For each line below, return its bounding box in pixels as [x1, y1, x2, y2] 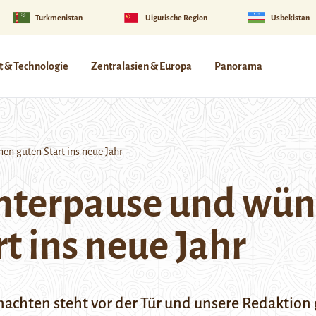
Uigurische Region [145, 13, 208, 22]
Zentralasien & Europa [91, 61, 192, 72]
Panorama [214, 61, 262, 72]
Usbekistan [270, 13, 310, 22]
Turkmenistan [35, 13, 83, 22]
